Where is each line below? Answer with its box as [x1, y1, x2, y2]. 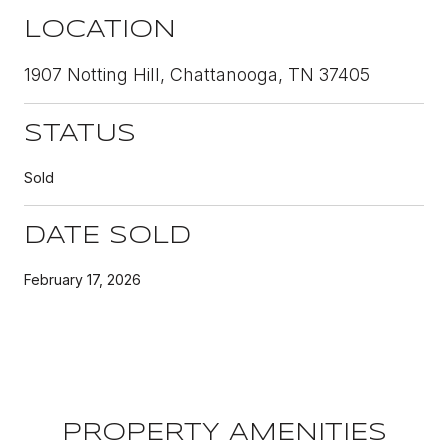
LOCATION [24, 18, 176, 42]
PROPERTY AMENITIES [61, 421, 387, 445]
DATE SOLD [24, 224, 191, 248]
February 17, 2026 [24, 270, 141, 288]
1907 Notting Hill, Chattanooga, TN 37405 [24, 63, 370, 85]
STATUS [24, 122, 136, 146]
